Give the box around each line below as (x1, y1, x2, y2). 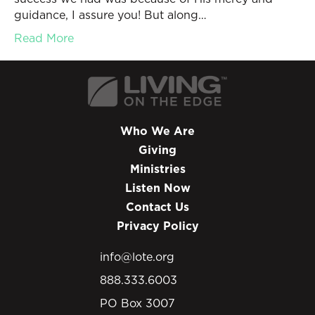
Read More (14, 30, 74, 46)
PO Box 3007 (100, 295, 175, 311)
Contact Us (126, 198, 189, 214)
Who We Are (120, 122, 195, 139)
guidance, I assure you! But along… (14, 7, 207, 22)
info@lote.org (100, 248, 174, 264)
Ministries (129, 160, 186, 176)
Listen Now (124, 179, 191, 195)
